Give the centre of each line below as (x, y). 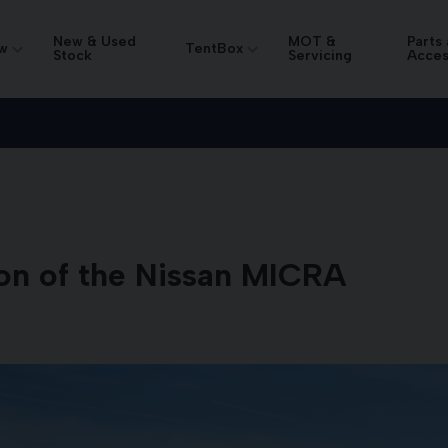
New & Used (95, 41)
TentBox (214, 48)
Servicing (320, 55)
